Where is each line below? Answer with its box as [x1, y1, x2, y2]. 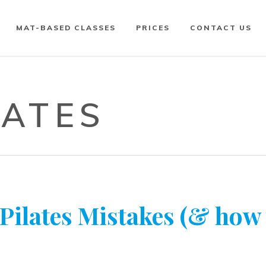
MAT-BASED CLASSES [16, 23, 116, 32]
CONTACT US [190, 23, 252, 32]
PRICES [136, 23, 170, 32]
